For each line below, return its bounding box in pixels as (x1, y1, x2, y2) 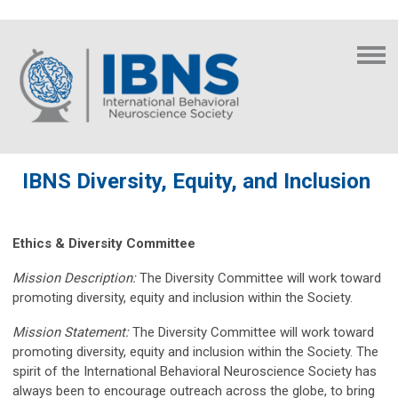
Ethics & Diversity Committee (12, 235, 195, 251)
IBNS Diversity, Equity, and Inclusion (22, 168, 376, 194)
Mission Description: (12, 269, 136, 286)
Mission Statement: (12, 323, 129, 340)
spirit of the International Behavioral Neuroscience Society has (12, 362, 377, 379)
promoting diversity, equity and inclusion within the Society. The (12, 343, 378, 360)
